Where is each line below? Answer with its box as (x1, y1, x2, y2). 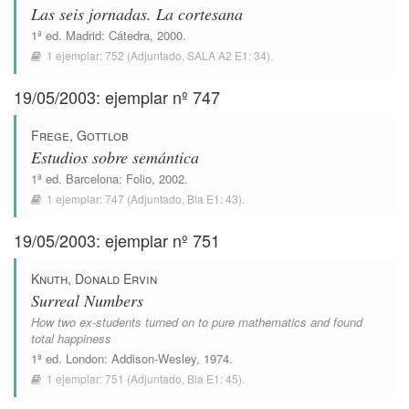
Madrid (66, 26, 101, 44)
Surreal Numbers (31, 289, 143, 311)
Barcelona (66, 170, 119, 187)
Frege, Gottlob (31, 126, 129, 144)
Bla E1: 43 (187, 191, 238, 206)
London (66, 350, 104, 367)
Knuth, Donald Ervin (31, 269, 157, 288)
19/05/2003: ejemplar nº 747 (14, 85, 220, 109)
